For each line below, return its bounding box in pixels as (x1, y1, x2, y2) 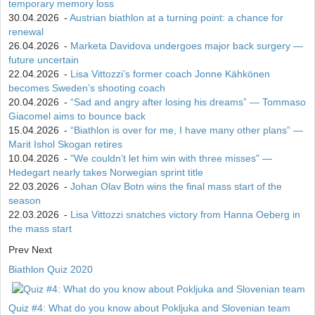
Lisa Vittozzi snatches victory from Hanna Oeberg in (70, 209, 300, 221)
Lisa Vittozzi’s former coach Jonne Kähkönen (70, 68, 270, 80)
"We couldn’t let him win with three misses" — (70, 153, 272, 165)
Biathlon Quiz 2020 (8, 263, 93, 275)
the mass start (8, 223, 72, 235)
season (8, 195, 41, 207)
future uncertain (8, 54, 79, 66)
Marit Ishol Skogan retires (8, 139, 122, 150)
